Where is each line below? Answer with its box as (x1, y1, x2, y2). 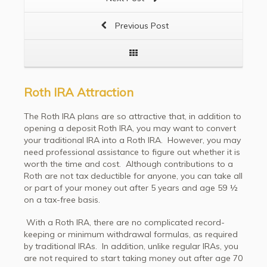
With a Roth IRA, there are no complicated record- (24, 217, 225, 228)
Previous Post (113, 20, 169, 31)
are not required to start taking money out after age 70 (24, 253, 243, 263)
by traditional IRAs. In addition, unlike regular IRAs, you (24, 241, 238, 252)
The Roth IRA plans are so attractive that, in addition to (24, 111, 241, 122)
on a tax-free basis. (24, 194, 100, 205)
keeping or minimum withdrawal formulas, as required (24, 229, 238, 240)
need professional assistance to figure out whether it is (24, 147, 240, 157)
